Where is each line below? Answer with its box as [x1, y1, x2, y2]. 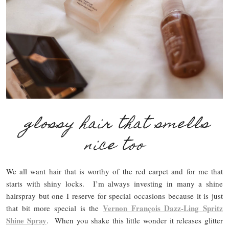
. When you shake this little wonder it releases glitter [46, 215, 223, 226]
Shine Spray [6, 215, 47, 226]
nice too [84, 133, 145, 161]
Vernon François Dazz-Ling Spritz [103, 202, 223, 214]
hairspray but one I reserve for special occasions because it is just [6, 191, 223, 201]
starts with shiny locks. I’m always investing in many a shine [6, 178, 223, 189]
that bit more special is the [6, 203, 103, 214]
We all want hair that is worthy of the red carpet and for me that [6, 166, 223, 177]
